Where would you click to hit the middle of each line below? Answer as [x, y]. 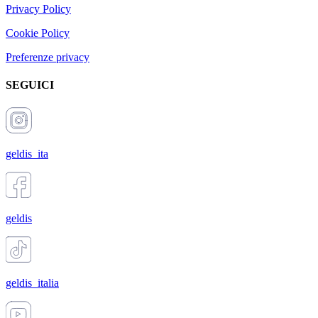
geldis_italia [32, 283]
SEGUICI [30, 85]
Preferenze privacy [48, 57]
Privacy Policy [38, 9]
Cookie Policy [38, 33]
